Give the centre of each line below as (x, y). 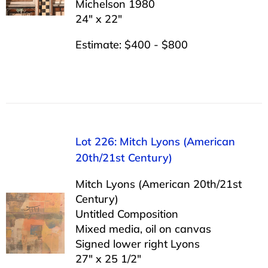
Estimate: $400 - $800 (131, 44)
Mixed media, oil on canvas (143, 229)
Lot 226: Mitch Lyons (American (155, 141)
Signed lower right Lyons (137, 243)
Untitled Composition (127, 214)
